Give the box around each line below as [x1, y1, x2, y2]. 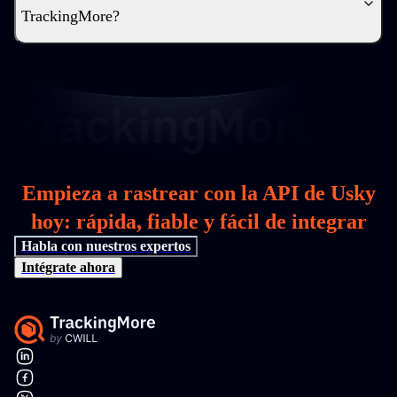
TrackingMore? [21, 7, 120, 25]
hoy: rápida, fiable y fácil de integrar [30, 210, 367, 233]
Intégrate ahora [21, 260, 115, 275]
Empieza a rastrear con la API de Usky [21, 182, 376, 205]
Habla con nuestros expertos [21, 238, 191, 253]
